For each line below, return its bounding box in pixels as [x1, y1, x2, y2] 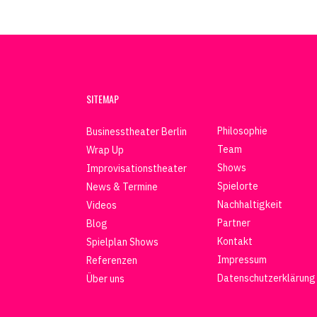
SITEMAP [86, 91, 119, 106]
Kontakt [217, 235, 253, 248]
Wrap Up [86, 144, 124, 156]
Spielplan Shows [86, 236, 158, 248]
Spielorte [217, 180, 258, 192]
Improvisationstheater [86, 162, 187, 175]
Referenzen [86, 254, 137, 267]
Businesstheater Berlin [86, 125, 187, 138]
